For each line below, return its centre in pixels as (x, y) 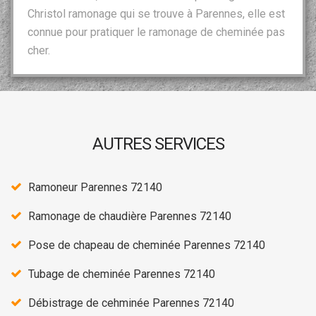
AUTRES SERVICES (158, 144)
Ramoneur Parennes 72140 (95, 187)
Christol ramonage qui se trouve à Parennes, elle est (156, 13)
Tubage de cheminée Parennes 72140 (122, 274)
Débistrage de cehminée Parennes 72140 (131, 303)
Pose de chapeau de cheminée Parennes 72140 (147, 245)
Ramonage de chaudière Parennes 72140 (130, 216)
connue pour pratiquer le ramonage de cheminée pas (156, 32)
